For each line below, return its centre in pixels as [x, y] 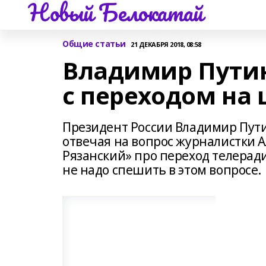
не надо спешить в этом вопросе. [162, 170]
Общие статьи [94, 44]
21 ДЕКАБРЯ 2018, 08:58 [166, 44]
